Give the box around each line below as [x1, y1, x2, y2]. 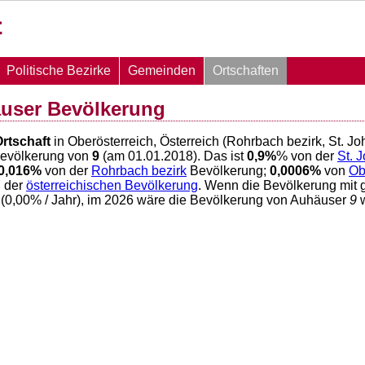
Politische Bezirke [7, 64, 111, 77]
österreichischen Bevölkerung [26, 178, 198, 193]
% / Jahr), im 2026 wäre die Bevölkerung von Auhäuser [30, 193, 350, 208]
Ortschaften [213, 64, 279, 77]
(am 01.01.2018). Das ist [99, 149, 247, 164]
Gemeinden [128, 64, 196, 77]
